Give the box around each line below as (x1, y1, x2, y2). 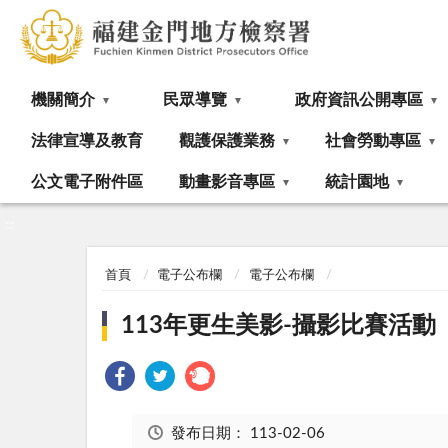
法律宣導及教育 (31, 133, 143, 149)
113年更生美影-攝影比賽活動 (121, 313, 437, 338)
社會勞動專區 (325, 133, 421, 149)
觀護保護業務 (179, 133, 275, 149)
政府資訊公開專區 (295, 92, 423, 108)
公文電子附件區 (31, 174, 143, 190)
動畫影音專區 (179, 174, 275, 190)
